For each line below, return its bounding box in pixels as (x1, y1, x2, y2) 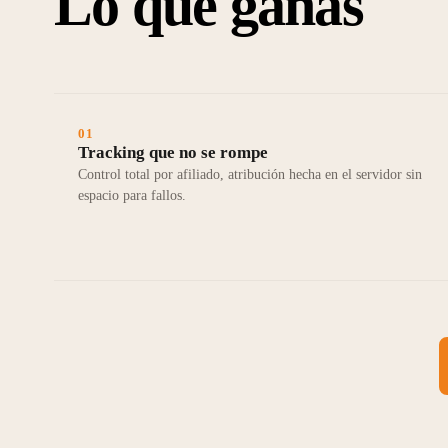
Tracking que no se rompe (77, 143, 268, 163)
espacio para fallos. (77, 188, 186, 204)
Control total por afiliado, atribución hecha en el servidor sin (77, 167, 422, 183)
